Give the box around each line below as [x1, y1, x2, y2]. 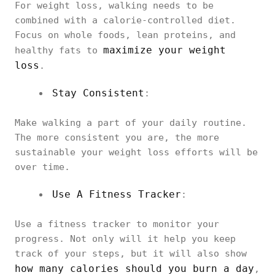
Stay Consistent [52, 87, 144, 99]
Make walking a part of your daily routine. [15, 117, 247, 128]
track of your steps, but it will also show [15, 248, 247, 259]
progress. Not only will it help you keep [15, 233, 236, 244]
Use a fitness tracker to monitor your [15, 219, 219, 230]
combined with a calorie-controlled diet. [15, 15, 236, 26]
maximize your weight [103, 44, 226, 56]
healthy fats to [15, 45, 103, 56]
